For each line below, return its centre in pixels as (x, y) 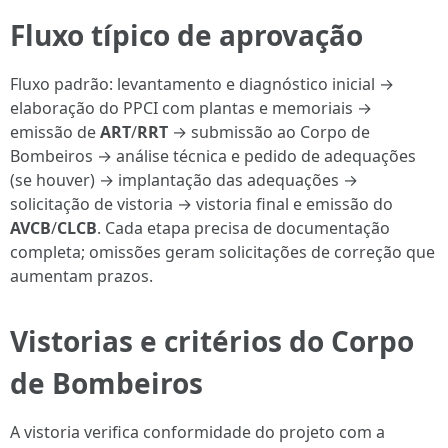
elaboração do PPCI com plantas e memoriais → (191, 108)
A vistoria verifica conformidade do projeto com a (197, 432)
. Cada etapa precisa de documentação (243, 228)
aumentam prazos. (81, 276)
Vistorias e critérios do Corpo (212, 341)
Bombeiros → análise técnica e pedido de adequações (213, 156)
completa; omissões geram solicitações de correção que (222, 252)
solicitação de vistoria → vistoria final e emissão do (201, 204)
